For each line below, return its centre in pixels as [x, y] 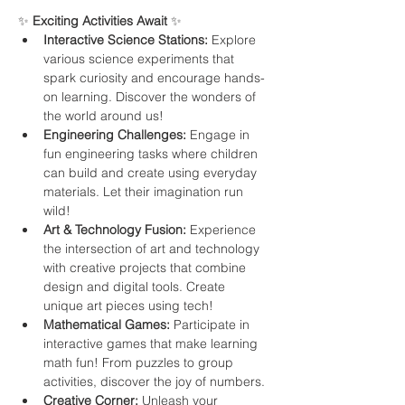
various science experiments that [141, 59]
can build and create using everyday [152, 173]
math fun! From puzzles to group [140, 363]
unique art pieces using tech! [128, 306]
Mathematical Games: [107, 325]
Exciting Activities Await [100, 21]
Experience [223, 230]
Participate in [212, 325]
